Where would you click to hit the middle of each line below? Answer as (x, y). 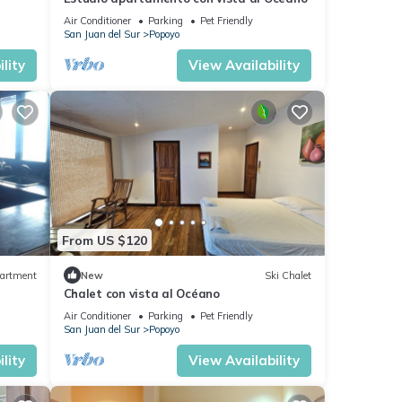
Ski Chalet (288, 275)
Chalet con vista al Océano (141, 294)
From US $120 (104, 240)
